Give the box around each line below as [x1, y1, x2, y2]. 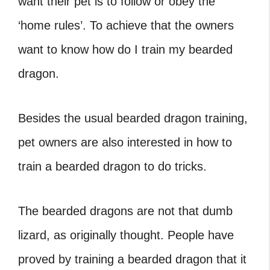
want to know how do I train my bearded [18, 42, 233, 56]
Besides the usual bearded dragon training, [18, 111, 248, 125]
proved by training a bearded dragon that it [18, 252, 246, 266]
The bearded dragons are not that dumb [18, 204, 233, 218]
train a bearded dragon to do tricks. [18, 159, 207, 173]
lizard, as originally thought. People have [18, 228, 234, 242]
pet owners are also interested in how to [18, 135, 232, 149]
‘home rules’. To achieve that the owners [18, 18, 234, 32]
